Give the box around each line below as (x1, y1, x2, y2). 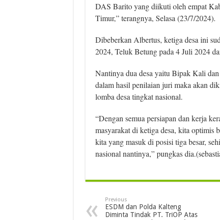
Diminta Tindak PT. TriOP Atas (105, 210, 197, 219)
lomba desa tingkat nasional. (95, 91, 183, 102)
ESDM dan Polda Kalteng (105, 202, 181, 211)
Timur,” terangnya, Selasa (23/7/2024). (95, 12, 216, 23)
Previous (105, 196, 127, 203)
